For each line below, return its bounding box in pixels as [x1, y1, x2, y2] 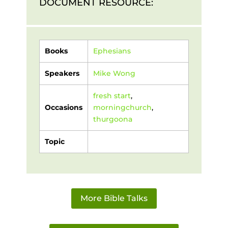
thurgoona [93, 114, 132, 124]
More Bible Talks [80, 193, 148, 204]
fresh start [93, 91, 131, 100]
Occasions [44, 102, 82, 112]
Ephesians [93, 46, 131, 55]
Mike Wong [93, 68, 135, 78]
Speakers [44, 68, 79, 78]
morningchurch [93, 102, 152, 112]
